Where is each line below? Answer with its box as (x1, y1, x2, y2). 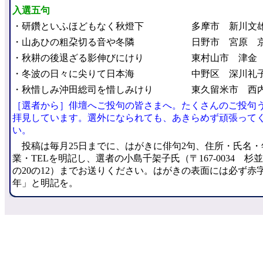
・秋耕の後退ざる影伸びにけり (12, 53, 144, 63)
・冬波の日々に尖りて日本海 (12, 69, 134, 79)
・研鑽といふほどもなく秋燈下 (12, 21, 144, 31)
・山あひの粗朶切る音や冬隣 (12, 37, 134, 47)
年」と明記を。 (12, 178, 78, 188)
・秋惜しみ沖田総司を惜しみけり (12, 85, 153, 95)
